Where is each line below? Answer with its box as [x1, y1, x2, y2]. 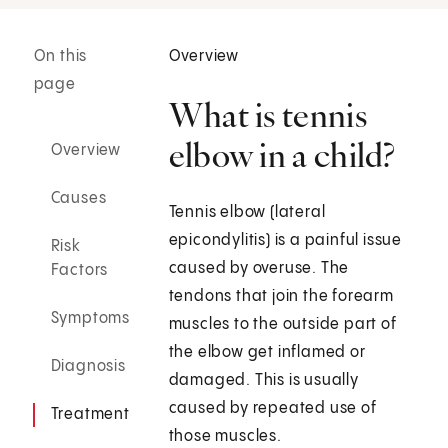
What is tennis [168, 94, 367, 137]
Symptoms [50, 310, 131, 328]
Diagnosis [50, 358, 126, 376]
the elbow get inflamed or [168, 344, 366, 362]
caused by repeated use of [168, 400, 377, 418]
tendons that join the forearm [168, 288, 394, 306]
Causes [50, 190, 107, 208]
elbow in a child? [168, 134, 396, 177]
